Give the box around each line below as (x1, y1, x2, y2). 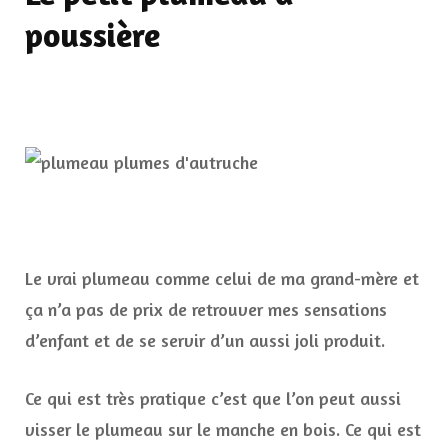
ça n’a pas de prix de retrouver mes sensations (25, 298, 387, 321)
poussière (25, 15, 160, 56)
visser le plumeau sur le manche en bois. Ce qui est (25, 418, 421, 441)
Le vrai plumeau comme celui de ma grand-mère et (25, 267, 419, 290)
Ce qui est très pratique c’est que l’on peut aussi (25, 387, 401, 410)
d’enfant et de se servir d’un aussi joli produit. (25, 329, 385, 352)
